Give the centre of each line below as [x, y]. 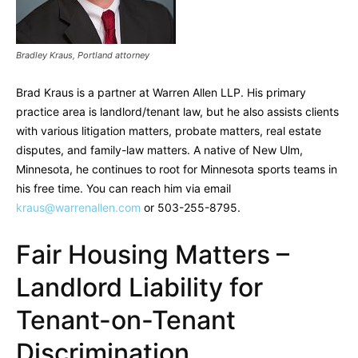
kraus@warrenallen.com [78, 208]
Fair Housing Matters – [153, 255]
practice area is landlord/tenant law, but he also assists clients [177, 112]
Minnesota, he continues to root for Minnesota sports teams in [177, 169]
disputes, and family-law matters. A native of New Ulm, [159, 150]
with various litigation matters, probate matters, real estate [169, 131]
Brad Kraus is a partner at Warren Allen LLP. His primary [161, 93]
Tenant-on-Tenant [126, 320]
